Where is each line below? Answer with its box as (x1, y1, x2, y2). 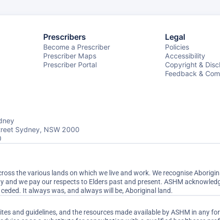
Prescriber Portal (43, 60, 97, 69)
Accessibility (165, 52, 205, 60)
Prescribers (43, 32, 86, 42)
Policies (165, 43, 189, 51)
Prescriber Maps (43, 52, 96, 60)
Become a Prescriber (43, 43, 110, 51)
